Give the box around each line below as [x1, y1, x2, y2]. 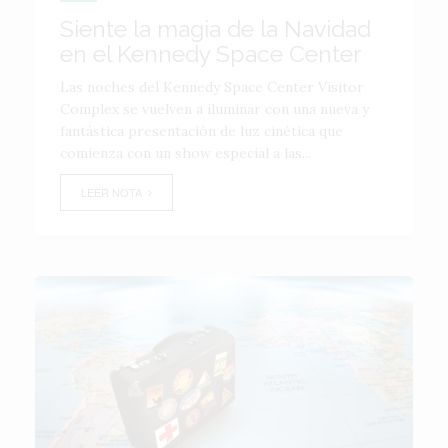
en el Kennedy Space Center [60, 40, 361, 67]
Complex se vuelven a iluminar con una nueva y [60, 100, 369, 118]
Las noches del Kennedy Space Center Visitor [60, 78, 364, 96]
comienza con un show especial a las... [60, 144, 311, 162]
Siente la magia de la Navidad [60, 15, 371, 42]
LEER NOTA [81, 184, 148, 200]
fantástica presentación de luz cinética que [60, 122, 343, 140]
